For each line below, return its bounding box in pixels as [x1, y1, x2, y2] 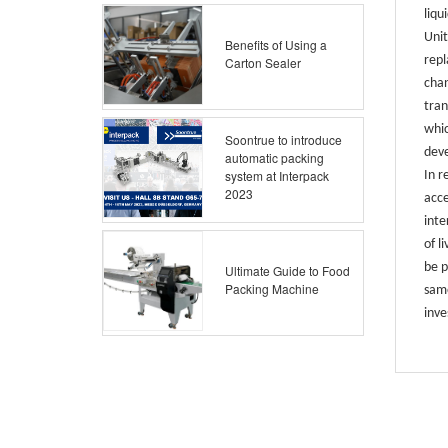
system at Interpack [225, 167, 329, 184]
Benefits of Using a [225, 36, 327, 53]
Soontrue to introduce [225, 131, 342, 148]
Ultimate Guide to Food [225, 262, 350, 279]
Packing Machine [225, 280, 319, 297]
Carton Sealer [225, 54, 301, 71]
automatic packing [225, 149, 324, 166]
